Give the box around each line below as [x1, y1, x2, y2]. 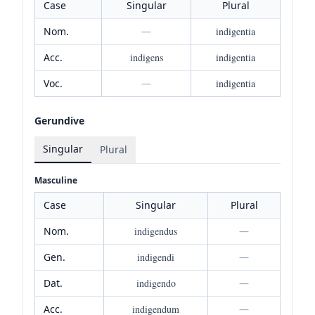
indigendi [137, 250, 174, 264]
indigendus [134, 224, 177, 238]
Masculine [34, 174, 77, 186]
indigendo [136, 276, 176, 290]
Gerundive [34, 113, 84, 127]
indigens [129, 50, 163, 64]
